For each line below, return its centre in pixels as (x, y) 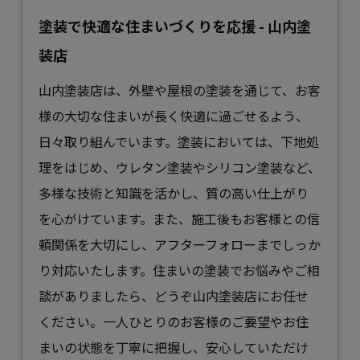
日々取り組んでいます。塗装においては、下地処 (179, 141)
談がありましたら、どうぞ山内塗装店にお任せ (174, 295)
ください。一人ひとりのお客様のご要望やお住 (174, 321)
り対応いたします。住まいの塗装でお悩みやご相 (180, 270)
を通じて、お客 (276, 90)
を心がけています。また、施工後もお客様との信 (180, 218)
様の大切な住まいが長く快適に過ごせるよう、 (174, 115)
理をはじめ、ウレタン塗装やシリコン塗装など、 (180, 167)
